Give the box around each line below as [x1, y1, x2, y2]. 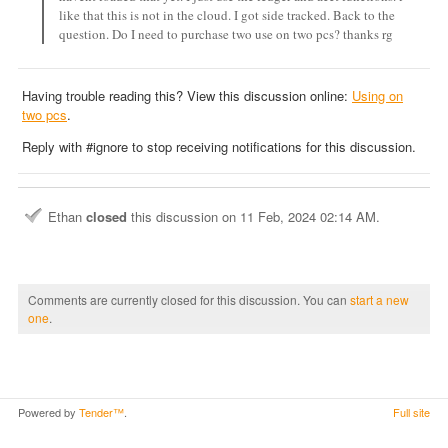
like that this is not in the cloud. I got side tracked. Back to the [59, 6, 395, 25]
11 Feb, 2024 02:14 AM [240, 207, 376, 227]
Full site [393, 404, 430, 421]
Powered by [18, 404, 79, 421]
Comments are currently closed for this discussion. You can [28, 291, 350, 309]
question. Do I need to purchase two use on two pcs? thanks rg [59, 25, 393, 44]
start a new [350, 291, 409, 309]
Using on [352, 86, 403, 106]
